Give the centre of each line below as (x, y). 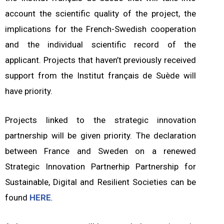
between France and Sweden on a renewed (101, 151)
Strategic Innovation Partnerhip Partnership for (101, 167)
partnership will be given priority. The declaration (101, 136)
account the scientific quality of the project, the (101, 14)
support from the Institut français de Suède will (101, 76)
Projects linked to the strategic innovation (101, 120)
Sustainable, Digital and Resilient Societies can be (101, 182)
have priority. (29, 91)
